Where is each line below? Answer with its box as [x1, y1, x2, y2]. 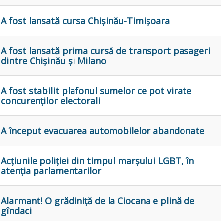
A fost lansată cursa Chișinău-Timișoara [1, 15, 170, 27]
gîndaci [1, 205, 32, 217]
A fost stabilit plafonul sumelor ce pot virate [1, 85, 191, 97]
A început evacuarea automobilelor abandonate [1, 125, 204, 137]
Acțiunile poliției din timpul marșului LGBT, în [1, 155, 194, 167]
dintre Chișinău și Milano [1, 55, 106, 67]
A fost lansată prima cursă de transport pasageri [1, 45, 210, 57]
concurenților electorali [1, 95, 100, 107]
